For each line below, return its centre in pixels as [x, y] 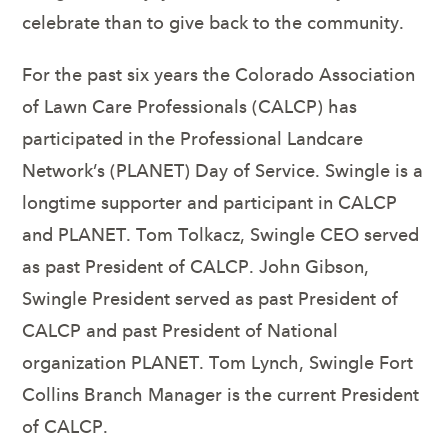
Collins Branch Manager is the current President [221, 394]
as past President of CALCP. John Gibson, [196, 266]
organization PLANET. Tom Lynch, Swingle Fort [218, 362]
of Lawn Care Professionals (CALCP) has [190, 106]
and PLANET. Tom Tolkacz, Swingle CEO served [221, 234]
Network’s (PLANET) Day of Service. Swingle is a [223, 170]
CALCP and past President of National [180, 330]
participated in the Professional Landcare [193, 138]
